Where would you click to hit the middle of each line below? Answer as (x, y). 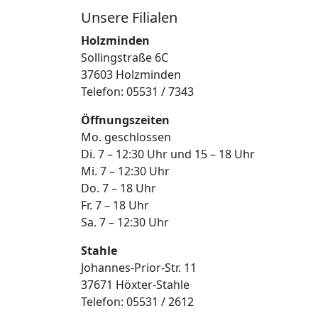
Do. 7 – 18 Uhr (119, 188)
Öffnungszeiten (125, 120)
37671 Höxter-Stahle (135, 284)
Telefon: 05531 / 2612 (137, 301)
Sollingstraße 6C (125, 57)
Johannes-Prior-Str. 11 (139, 267)
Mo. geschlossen (126, 137)
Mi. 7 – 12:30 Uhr (125, 171)
